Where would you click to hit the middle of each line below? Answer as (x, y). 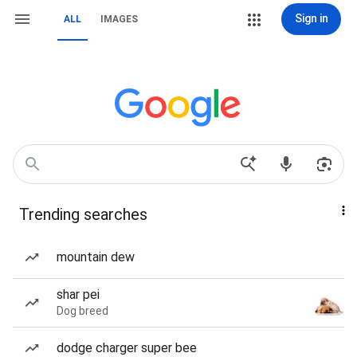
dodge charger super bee (127, 348)
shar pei (78, 294)
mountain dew (96, 257)
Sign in (311, 18)
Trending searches (83, 214)
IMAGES (119, 19)
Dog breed (82, 311)
